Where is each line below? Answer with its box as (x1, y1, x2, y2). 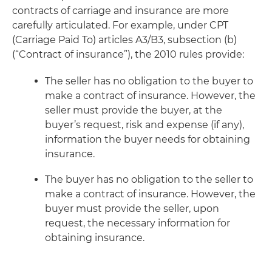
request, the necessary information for (45, 217, 230, 229)
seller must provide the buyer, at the (45, 104, 222, 116)
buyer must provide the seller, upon (45, 202, 219, 214)
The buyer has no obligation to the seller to (45, 173, 253, 185)
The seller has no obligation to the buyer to (45, 75, 253, 87)
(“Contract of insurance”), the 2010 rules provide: (12, 48, 244, 60)
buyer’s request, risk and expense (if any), (45, 118, 244, 131)
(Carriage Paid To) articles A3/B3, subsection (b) (12, 33, 237, 46)
